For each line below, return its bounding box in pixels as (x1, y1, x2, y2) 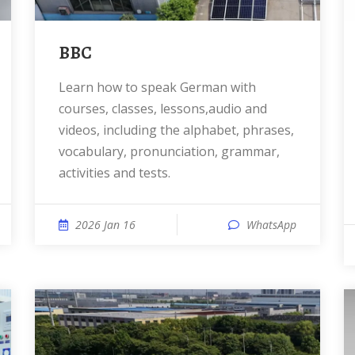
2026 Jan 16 (75, 217, 136, 232)
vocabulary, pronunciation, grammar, (59, 143, 280, 160)
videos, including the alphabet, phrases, (59, 121, 294, 139)
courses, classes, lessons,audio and (59, 100, 267, 117)
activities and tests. (59, 164, 170, 181)
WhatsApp (246, 217, 296, 232)
